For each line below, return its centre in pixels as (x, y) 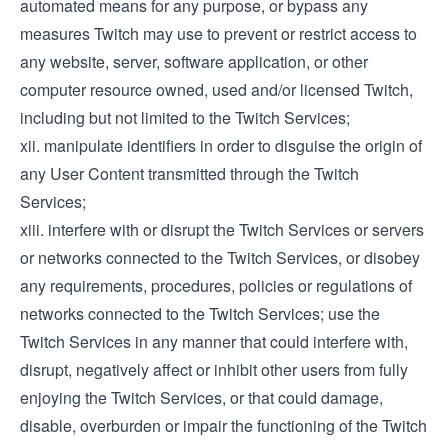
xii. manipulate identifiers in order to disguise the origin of (221, 145)
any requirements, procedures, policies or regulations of (216, 285)
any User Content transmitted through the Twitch (189, 173)
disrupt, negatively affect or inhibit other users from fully (214, 369)
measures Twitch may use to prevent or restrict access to (218, 33)
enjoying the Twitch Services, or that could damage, (201, 397)
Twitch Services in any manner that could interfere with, (214, 341)
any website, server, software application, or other (194, 61)
